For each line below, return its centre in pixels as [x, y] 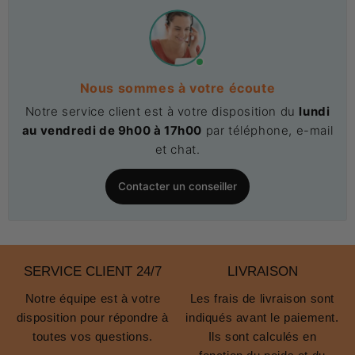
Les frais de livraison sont [262, 298]
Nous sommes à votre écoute [177, 88]
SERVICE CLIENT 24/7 [93, 271]
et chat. [177, 150]
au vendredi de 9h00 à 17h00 [112, 131]
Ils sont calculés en [262, 336]
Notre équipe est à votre [93, 298]
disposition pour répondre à [93, 317]
